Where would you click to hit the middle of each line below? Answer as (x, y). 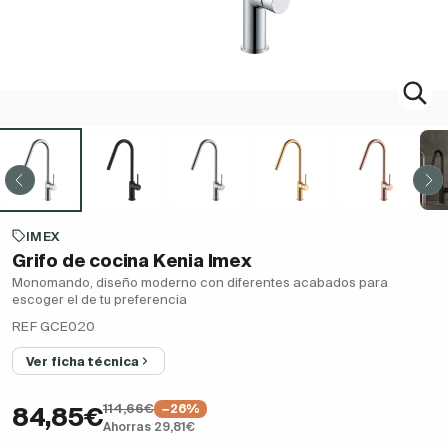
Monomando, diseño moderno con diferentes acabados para (200, 283)
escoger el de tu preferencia (99, 300)
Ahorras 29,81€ (149, 427)
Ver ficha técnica (82, 361)
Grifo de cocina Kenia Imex (132, 261)
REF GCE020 (54, 327)
